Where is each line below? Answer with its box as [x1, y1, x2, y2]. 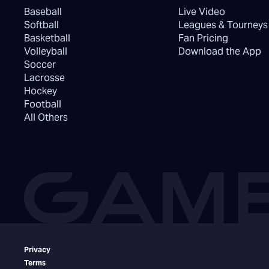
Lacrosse [24, 71, 65, 84]
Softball [24, 19, 59, 31]
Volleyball [24, 45, 67, 58]
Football [24, 98, 61, 110]
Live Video [178, 5, 225, 18]
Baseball [24, 5, 62, 18]
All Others [24, 111, 68, 124]
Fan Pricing [178, 32, 228, 44]
